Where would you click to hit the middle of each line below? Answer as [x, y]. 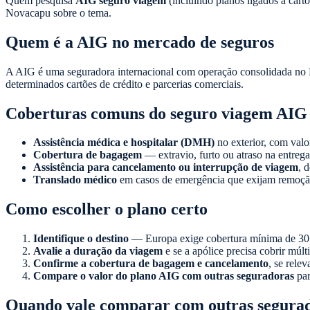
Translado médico [75, 180]
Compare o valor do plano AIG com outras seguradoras [164, 276]
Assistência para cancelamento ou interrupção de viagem [166, 167]
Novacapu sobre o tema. [58, 12]
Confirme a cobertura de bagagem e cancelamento [151, 264]
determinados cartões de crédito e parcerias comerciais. [125, 84]
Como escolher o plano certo [107, 209]
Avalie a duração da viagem [98, 251]
